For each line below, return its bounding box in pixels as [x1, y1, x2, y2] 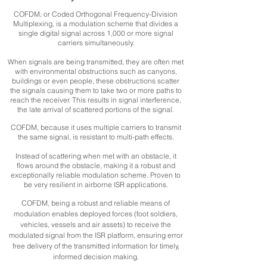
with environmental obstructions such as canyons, [14, 67, 177, 76]
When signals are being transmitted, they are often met [8, 57, 184, 66]
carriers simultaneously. [57, 38, 134, 47]
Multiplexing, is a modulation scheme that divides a [13, 19, 178, 28]
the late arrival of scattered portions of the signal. [17, 105, 174, 114]
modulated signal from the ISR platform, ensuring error [8, 231, 183, 240]
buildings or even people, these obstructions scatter [12, 76, 179, 85]
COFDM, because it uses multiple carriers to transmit [10, 123, 181, 132]
